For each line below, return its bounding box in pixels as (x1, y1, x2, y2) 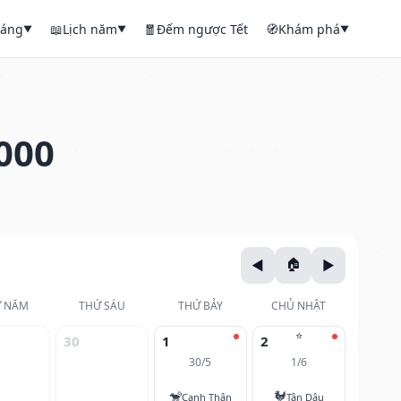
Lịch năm (63, 20, 117, 38)
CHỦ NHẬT (271, 297, 327, 313)
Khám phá (278, 20, 340, 38)
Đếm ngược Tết (157, 20, 248, 38)
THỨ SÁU (78, 297, 125, 313)
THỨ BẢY (177, 297, 223, 313)
